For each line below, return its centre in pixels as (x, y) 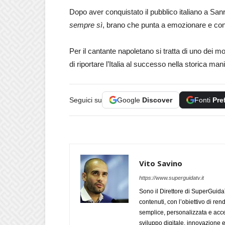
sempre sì (86, 25)
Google (130, 100)
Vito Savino (161, 163)
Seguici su (86, 100)
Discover (157, 100)
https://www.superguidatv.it (172, 178)
